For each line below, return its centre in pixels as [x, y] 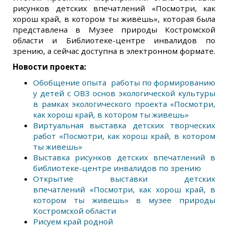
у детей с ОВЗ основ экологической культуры [124, 93]
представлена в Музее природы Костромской [114, 30]
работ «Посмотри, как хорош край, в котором [124, 136]
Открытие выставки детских [124, 179]
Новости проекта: [49, 67]
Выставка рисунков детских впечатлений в [124, 157]
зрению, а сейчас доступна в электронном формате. [114, 51]
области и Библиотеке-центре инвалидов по [114, 40]
